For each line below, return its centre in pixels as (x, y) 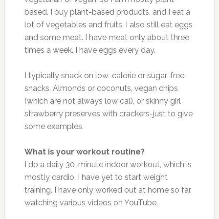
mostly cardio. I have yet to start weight (96, 177)
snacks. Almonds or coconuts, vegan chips (101, 88)
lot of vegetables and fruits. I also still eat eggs (108, 24)
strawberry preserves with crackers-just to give (108, 113)
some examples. (54, 126)
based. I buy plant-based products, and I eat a (107, 12)
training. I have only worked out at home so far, (108, 190)
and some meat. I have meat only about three (107, 37)
